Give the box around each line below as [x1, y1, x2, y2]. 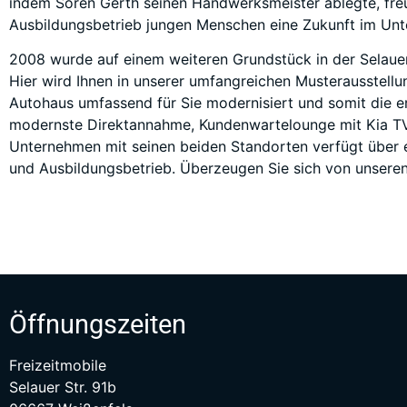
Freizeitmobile [9, 355, 106, 374]
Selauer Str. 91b [9, 377, 116, 396]
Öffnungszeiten [9, 308, 186, 340]
